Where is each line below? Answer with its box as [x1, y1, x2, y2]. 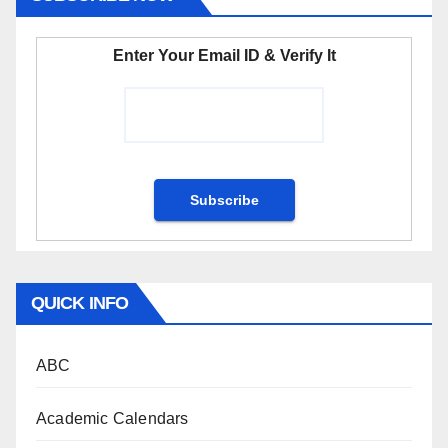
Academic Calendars [36, 410, 189, 428]
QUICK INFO [31, 293, 128, 314]
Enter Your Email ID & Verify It [112, 47, 336, 65]
